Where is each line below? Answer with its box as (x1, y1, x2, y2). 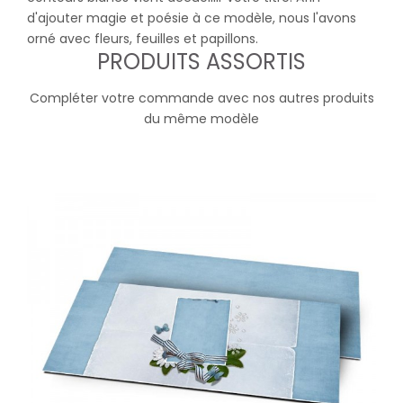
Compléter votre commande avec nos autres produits (29, 89, 374, 108)
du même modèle (144, 110, 259, 129)
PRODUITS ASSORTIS (97, 47, 306, 77)
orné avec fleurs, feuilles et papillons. (27, 30, 258, 49)
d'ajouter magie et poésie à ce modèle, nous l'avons (27, 9, 356, 28)
